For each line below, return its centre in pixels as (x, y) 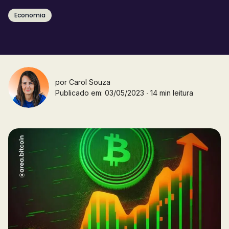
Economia (30, 15)
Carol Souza (90, 82)
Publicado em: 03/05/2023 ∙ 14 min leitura (124, 93)
